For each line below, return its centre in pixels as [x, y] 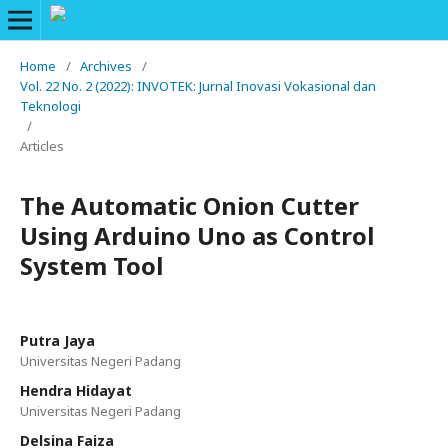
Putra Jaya [57, 340]
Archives [106, 66]
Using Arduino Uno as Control [197, 235]
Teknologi [50, 106]
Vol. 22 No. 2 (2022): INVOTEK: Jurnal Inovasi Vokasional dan [198, 86]
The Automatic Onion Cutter [189, 205]
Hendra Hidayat [76, 390]
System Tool [91, 265]
